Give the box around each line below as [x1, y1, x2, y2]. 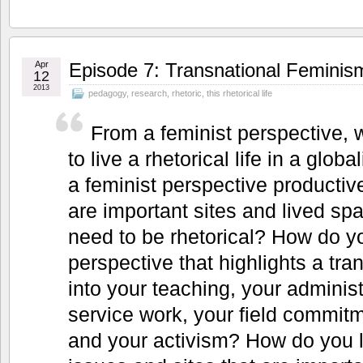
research [131, 88, 167, 98]
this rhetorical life [207, 88, 272, 98]
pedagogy [88, 88, 126, 98]
